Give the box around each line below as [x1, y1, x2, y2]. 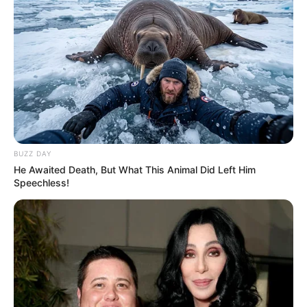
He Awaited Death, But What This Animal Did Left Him [14, 164, 256, 176]
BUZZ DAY [14, 149, 51, 158]
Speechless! [14, 177, 69, 189]
